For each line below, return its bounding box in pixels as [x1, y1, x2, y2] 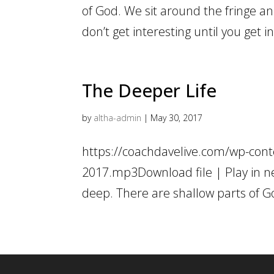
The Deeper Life [82, 78, 217, 103]
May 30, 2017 [150, 112, 203, 124]
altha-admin [94, 112, 142, 124]
